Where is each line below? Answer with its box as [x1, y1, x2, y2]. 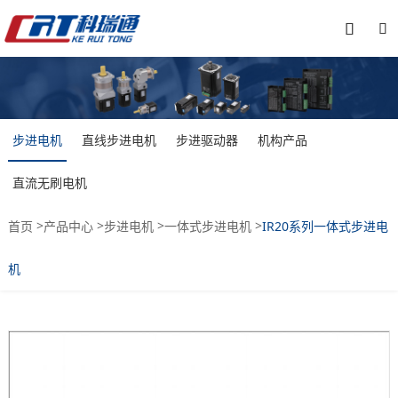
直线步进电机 [81, 131, 156, 148]
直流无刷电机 [12, 174, 87, 191]
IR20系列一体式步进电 [261, 218, 388, 235]
